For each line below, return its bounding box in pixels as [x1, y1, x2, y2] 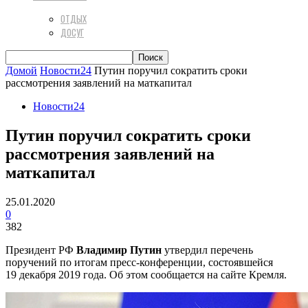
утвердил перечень [162, 243, 253, 256]
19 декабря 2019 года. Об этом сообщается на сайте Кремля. [5, 268, 287, 280]
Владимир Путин [76, 243, 162, 256]
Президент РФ [5, 243, 76, 256]
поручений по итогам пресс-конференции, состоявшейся [5, 256, 273, 268]
